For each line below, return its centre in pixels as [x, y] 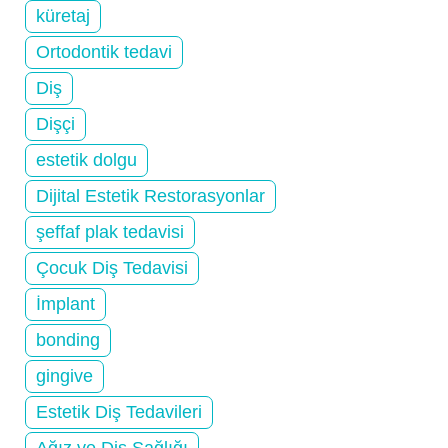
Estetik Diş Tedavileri [119, 411]
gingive [64, 375]
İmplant [65, 303]
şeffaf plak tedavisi [110, 231]
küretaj [63, 15]
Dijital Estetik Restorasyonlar [150, 195]
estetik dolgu [86, 159]
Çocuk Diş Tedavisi [112, 267]
